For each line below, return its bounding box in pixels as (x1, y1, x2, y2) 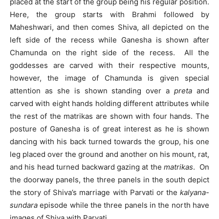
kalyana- (180, 187, 209, 197)
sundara (10, 200, 38, 210)
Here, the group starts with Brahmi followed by (10, 9, 209, 19)
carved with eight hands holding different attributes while (10, 98, 209, 108)
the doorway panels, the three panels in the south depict (10, 175, 209, 184)
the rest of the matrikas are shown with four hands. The (10, 111, 209, 121)
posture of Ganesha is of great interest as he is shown (10, 124, 209, 133)
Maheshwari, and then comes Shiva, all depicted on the (10, 22, 209, 32)
